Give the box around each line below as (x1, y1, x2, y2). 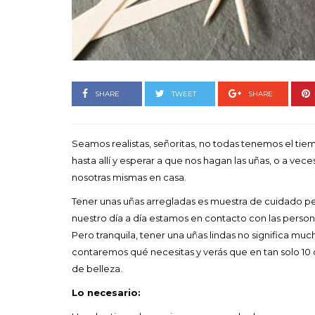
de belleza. (72, 262, 122, 274)
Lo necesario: (72, 286, 141, 298)
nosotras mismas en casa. (72, 171, 186, 183)
